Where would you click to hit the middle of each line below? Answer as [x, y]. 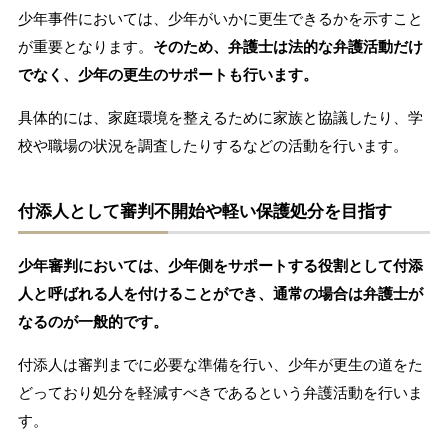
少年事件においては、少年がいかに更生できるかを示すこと [220, 19]
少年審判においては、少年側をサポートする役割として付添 [220, 266]
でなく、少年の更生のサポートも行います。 [167, 75]
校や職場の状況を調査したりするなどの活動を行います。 [212, 146]
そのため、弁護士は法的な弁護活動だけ [287, 47]
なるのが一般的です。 [92, 322]
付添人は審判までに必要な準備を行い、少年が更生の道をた [220, 365]
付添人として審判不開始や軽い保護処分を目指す [204, 212]
